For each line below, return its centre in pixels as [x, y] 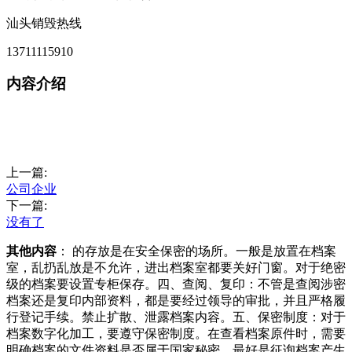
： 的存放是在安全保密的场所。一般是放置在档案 [196, 251]
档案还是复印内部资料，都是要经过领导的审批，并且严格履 [176, 301]
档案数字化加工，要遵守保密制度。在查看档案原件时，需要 [176, 334]
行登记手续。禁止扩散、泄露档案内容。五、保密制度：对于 [176, 317]
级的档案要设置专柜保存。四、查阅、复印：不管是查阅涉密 [176, 284]
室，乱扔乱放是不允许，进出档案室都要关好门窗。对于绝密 [176, 268]
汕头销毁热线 [44, 24]
